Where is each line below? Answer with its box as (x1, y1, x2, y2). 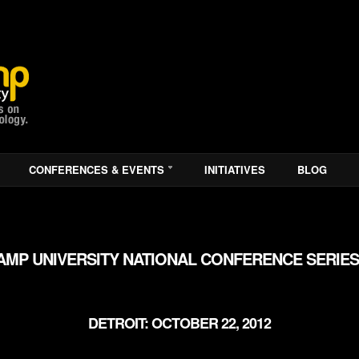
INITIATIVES (204, 162, 265, 177)
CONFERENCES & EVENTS (29, 162, 164, 177)
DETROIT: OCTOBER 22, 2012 (88, 313, 271, 333)
